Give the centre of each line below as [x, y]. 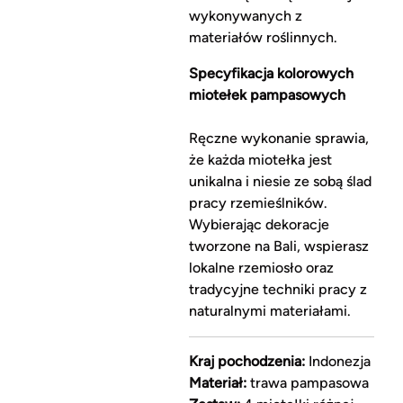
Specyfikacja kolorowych [271, 74]
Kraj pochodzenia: [246, 362]
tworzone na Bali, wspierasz [278, 246]
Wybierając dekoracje [259, 225]
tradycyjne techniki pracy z [278, 290]
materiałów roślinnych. [263, 38]
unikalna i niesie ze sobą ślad [280, 182]
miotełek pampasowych [267, 95]
